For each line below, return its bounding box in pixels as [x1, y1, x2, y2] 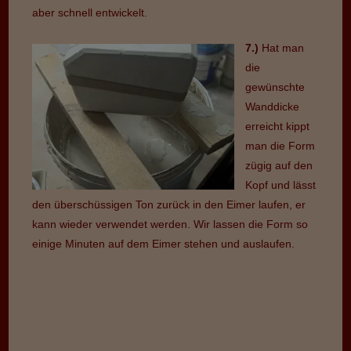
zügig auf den [245, 158, 313, 172]
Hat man [262, 41, 305, 54]
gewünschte [245, 80, 306, 93]
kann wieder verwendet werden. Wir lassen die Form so [32, 217, 309, 230]
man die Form [245, 139, 316, 152]
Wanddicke [245, 100, 300, 113]
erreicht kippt [245, 119, 310, 132]
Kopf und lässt [245, 178, 317, 191]
